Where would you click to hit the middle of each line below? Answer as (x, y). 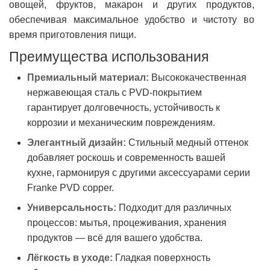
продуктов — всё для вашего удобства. (115, 238)
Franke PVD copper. (71, 188)
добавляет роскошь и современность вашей (126, 158)
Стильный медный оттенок (187, 143)
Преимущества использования (109, 57)
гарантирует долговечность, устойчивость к (124, 108)
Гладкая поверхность (162, 258)
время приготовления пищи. (73, 35)
